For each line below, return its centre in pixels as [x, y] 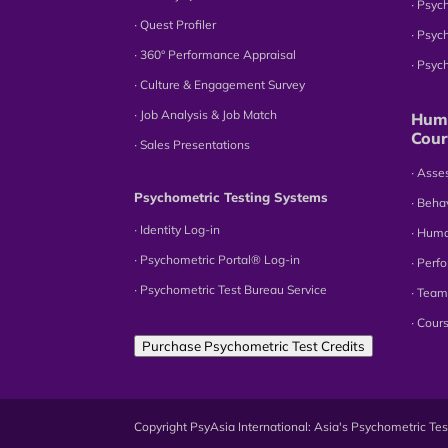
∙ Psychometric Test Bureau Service [231, 289]
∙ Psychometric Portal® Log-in [217, 259]
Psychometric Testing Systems [231, 196]
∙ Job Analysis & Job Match [206, 114]
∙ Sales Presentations [192, 144]
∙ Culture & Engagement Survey [220, 84]
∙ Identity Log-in [177, 229]
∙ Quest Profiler [175, 24]
